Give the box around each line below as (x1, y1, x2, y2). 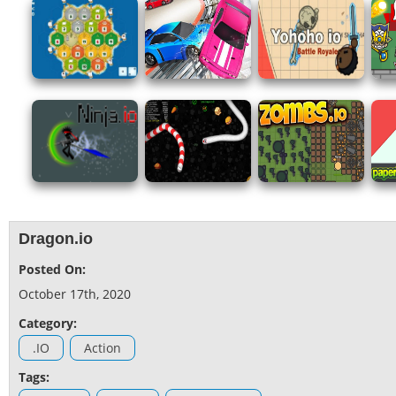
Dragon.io (19, 230, 93, 247)
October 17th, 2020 (19, 286, 131, 303)
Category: (19, 315, 77, 332)
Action (84, 339, 121, 357)
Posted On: (19, 261, 86, 278)
